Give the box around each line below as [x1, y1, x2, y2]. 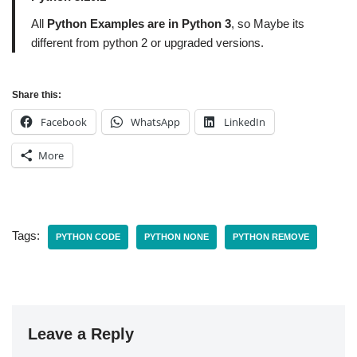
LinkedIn [224, 115, 265, 129]
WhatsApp [131, 115, 180, 129]
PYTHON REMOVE [233, 232, 309, 241]
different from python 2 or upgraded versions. [31, 36, 264, 49]
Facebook [41, 115, 87, 129]
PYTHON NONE [144, 232, 209, 241]
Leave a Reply [28, 325, 134, 343]
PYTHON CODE [56, 232, 120, 241]
